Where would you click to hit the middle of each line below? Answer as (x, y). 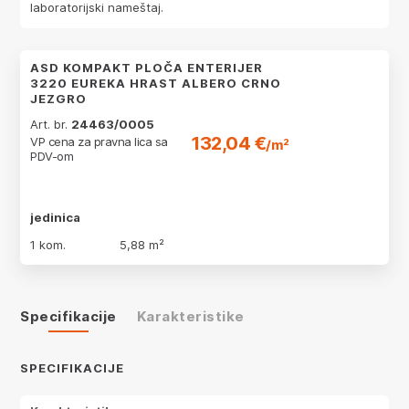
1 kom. (48, 245)
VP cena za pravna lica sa (99, 142)
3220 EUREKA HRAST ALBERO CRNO (156, 83)
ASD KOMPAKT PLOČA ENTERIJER (147, 68)
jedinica (55, 217)
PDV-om (52, 156)
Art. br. (51, 124)
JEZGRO (58, 99)
